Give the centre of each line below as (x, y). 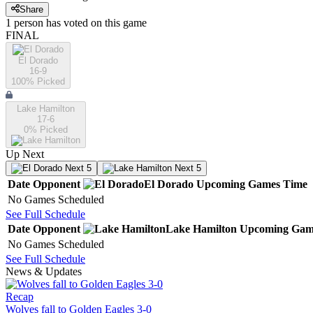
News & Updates (44, 272)
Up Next (25, 154)
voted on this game (104, 23)
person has (37, 23)
